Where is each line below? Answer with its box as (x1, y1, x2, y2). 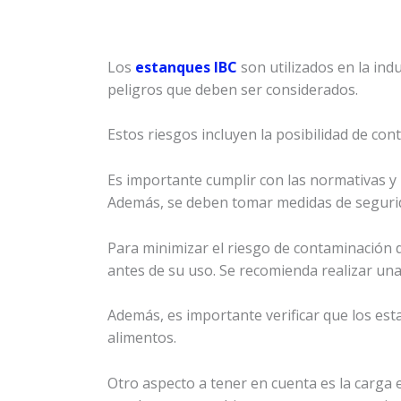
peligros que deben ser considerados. (107, 79, 358, 99)
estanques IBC (135, 56, 237, 77)
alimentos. (107, 328, 176, 348)
